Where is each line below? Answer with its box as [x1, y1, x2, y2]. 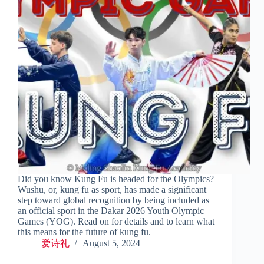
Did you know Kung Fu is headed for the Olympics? [18, 174, 214, 184]
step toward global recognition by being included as [18, 195, 209, 206]
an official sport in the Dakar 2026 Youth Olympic [18, 206, 204, 216]
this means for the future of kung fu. [18, 227, 151, 237]
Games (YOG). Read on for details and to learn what [18, 216, 214, 227]
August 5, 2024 [82, 238, 140, 249]
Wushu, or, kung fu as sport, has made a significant [18, 184, 206, 195]
